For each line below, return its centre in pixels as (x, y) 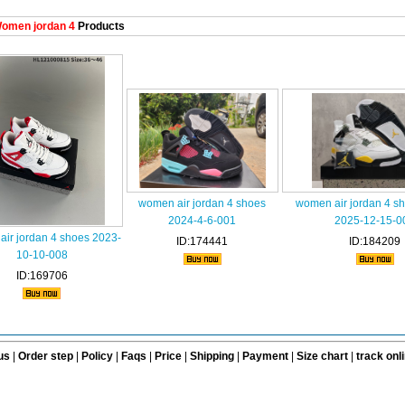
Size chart (322, 356)
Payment (265, 356)
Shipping (212, 356)
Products (99, 26)
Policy (97, 356)
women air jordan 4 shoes (202, 203)
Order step (47, 356)
